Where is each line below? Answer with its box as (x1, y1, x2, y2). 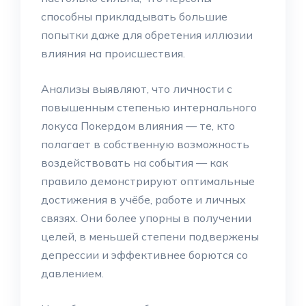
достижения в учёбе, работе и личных (41, 193, 246, 206)
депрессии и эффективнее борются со (41, 248, 248, 262)
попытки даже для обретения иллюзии (41, 28, 253, 42)
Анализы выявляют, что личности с (41, 82, 232, 96)
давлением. (41, 266, 104, 280)
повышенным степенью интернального (41, 100, 257, 114)
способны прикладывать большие (41, 10, 227, 23)
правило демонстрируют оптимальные (41, 174, 255, 188)
